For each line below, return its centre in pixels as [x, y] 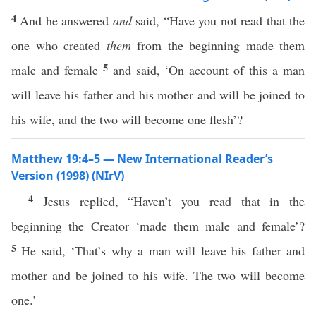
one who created [59, 45]
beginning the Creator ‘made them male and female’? [158, 226]
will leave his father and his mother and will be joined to [158, 95]
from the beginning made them [218, 45]
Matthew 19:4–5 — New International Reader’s [142, 159]
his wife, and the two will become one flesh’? [127, 119]
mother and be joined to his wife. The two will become [158, 275]
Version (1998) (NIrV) [68, 176]
